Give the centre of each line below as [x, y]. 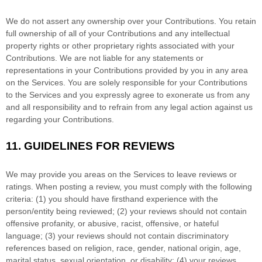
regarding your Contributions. [60, 120]
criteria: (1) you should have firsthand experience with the [112, 199]
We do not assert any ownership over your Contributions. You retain [131, 21]
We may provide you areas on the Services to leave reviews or [121, 175]
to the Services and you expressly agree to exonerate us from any [128, 95]
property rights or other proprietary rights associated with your [120, 46]
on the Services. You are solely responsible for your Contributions [127, 83]
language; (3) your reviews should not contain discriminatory [117, 236]
